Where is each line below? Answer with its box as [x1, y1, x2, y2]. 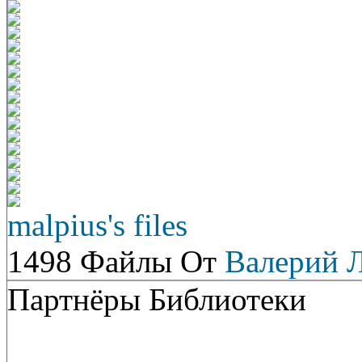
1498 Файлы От [7, 244, 225, 279]
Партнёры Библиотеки [7, 282, 306, 317]
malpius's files [7, 208, 187, 242]
